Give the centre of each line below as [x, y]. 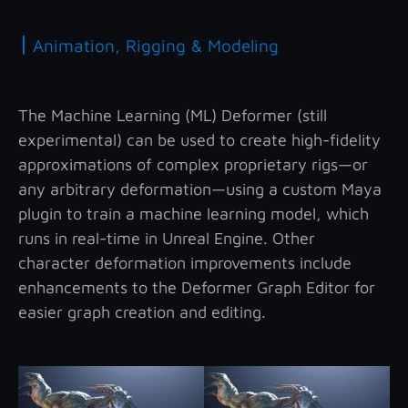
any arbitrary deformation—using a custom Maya [200, 189]
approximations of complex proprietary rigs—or [193, 164]
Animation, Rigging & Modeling [156, 45]
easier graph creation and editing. [142, 311]
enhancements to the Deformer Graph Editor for [197, 287]
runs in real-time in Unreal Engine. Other [167, 238]
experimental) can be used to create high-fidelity [199, 139]
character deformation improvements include [185, 262]
